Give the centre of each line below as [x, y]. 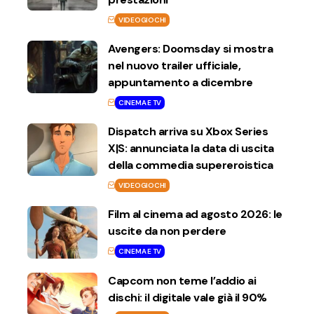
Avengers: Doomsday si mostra [190, 48]
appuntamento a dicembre [180, 82]
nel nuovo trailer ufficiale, [174, 65]
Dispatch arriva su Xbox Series [188, 131]
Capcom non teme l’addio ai [182, 280]
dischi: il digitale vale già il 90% [187, 297]
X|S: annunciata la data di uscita [191, 148]
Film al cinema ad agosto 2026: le [195, 214]
